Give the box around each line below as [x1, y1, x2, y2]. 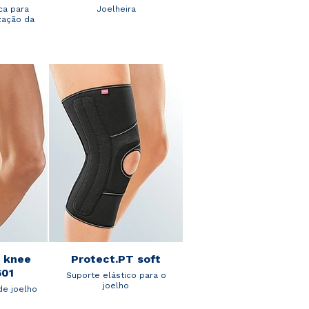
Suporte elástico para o [66, 270, 166, 281]
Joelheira [96, 3, 136, 14]
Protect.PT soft [71, 252, 161, 266]
